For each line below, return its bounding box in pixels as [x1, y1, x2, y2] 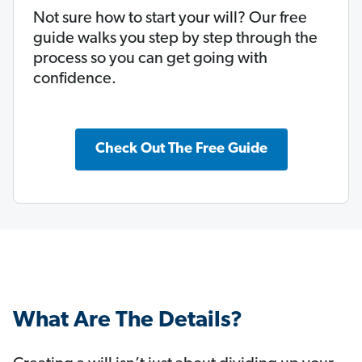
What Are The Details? [13, 309, 242, 333]
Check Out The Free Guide [95, 141, 267, 158]
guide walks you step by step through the [33, 31, 318, 48]
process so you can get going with [33, 51, 267, 68]
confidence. [33, 71, 116, 88]
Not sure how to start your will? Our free [33, 11, 307, 27]
